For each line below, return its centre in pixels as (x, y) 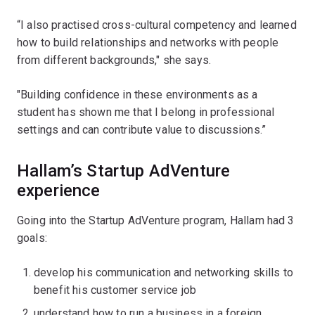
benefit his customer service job (117, 290)
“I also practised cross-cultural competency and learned (157, 25)
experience (59, 190)
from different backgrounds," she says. (114, 60)
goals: (32, 238)
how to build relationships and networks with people (148, 42)
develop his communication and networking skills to (164, 272)
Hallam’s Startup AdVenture (124, 171)
